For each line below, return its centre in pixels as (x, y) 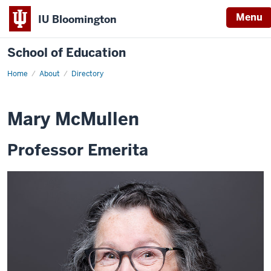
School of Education (67, 53)
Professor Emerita (78, 150)
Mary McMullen (73, 119)
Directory (87, 74)
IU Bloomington (77, 19)
